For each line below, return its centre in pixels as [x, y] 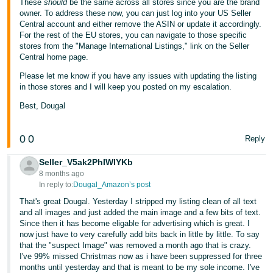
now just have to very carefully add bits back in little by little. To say [140, 234]
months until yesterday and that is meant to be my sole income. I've [140, 267]
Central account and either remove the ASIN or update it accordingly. [141, 24]
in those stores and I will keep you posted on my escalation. [126, 87]
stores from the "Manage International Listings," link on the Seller [135, 46]
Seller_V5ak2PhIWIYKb [86, 162]
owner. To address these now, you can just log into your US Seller [136, 13]
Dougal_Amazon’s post [112, 184]
